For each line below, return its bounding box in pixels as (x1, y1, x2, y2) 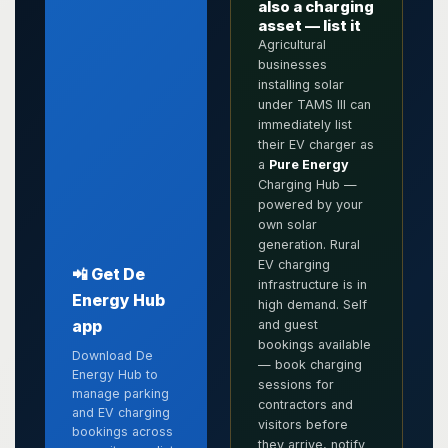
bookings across (72, 423, 173, 439)
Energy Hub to (72, 366, 158, 382)
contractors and (257, 396, 353, 412)
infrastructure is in (257, 276, 367, 292)
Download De (72, 347, 153, 363)
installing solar (257, 76, 344, 92)
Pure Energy (268, 156, 349, 172)
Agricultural (257, 36, 326, 52)
